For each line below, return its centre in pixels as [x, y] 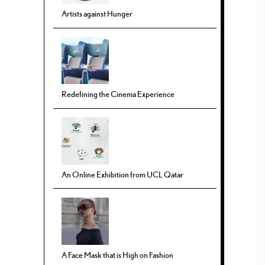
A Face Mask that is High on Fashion [118, 255]
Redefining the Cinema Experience [118, 94]
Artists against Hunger [97, 14]
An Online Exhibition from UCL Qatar [123, 175]
